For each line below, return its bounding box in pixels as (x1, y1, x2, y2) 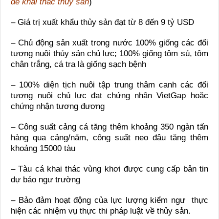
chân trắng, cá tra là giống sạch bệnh (11, 59, 147, 69)
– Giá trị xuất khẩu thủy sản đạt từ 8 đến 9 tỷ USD (11, 17, 195, 27)
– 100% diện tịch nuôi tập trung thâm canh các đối (11, 80, 208, 89)
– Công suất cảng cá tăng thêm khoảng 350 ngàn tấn (11, 122, 208, 131)
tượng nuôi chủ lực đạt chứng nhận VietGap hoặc (11, 90, 208, 100)
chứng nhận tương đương (11, 101, 105, 111)
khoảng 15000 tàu (11, 143, 76, 153)
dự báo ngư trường (11, 175, 81, 184)
